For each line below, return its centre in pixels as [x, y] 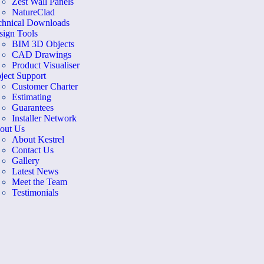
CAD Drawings [41, 55]
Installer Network [44, 118]
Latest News [35, 171]
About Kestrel [38, 139]
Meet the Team [39, 182]
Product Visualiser [45, 65]
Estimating [31, 97]
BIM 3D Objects [43, 44]
